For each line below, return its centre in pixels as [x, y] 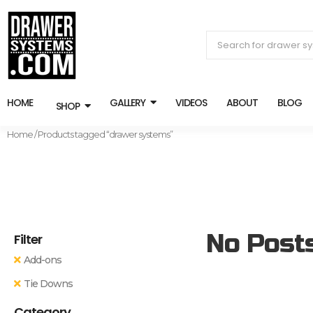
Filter [28, 239]
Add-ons [43, 260]
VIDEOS [191, 103]
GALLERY [128, 103]
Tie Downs [48, 284]
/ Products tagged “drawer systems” [103, 134]
